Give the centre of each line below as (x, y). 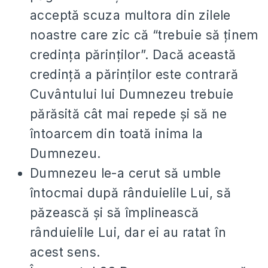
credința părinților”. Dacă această (133, 55)
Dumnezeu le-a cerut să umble (126, 173)
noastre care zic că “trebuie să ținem (144, 35)
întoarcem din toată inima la (117, 134)
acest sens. (65, 252)
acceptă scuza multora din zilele (130, 15)
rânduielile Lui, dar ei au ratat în (128, 232)
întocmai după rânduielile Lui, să (131, 193)
